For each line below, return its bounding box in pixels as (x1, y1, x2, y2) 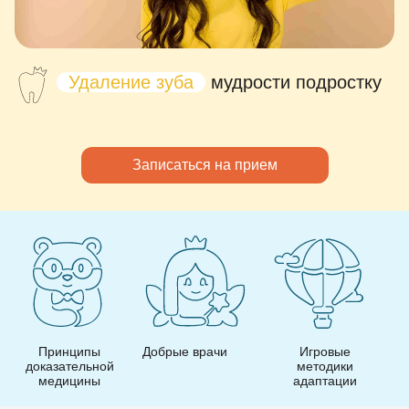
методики (169, 358, 225, 373)
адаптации (165, 372, 229, 388)
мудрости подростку (205, 71, 382, 92)
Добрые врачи (15, 343, 100, 359)
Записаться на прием (131, 157, 278, 173)
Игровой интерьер (270, 343, 379, 359)
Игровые (172, 343, 223, 359)
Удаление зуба (68, 71, 194, 92)
